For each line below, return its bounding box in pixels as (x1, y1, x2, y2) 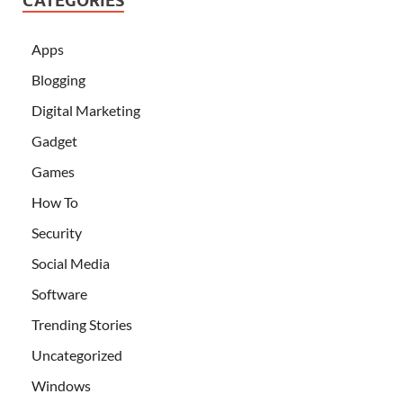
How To (31, 193, 78, 210)
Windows (31, 376, 91, 394)
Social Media (31, 254, 110, 272)
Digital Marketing (31, 101, 140, 119)
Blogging (31, 70, 85, 88)
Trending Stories (31, 315, 132, 333)
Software (31, 284, 87, 302)
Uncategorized (31, 345, 122, 363)
